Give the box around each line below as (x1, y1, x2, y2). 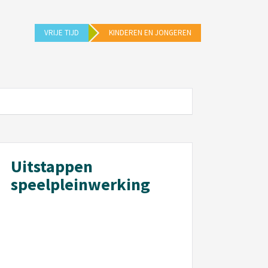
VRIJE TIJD (44, 28, 79, 38)
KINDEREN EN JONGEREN (109, 28, 191, 38)
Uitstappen (10, 156, 93, 177)
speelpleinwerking (10, 173, 150, 195)
